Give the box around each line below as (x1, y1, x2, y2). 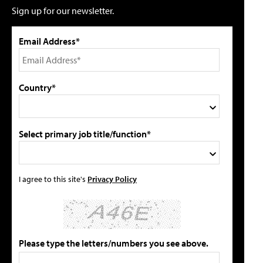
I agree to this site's (19, 173, 87, 184)
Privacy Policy (87, 173, 137, 184)
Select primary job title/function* (19, 127, 151, 140)
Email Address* (19, 35, 80, 47)
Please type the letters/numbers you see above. (19, 237, 208, 249)
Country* (19, 81, 56, 93)
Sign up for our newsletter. (12, 4, 114, 16)
